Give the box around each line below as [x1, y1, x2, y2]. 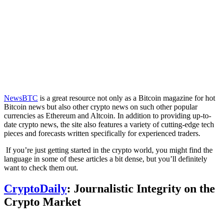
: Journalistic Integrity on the [67, 182, 215, 195]
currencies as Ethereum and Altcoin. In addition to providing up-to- [4, 111, 211, 120]
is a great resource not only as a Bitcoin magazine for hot [38, 93, 215, 102]
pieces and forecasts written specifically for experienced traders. [4, 129, 202, 137]
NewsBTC [4, 93, 38, 102]
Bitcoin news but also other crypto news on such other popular [4, 102, 197, 111]
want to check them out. [4, 163, 78, 172]
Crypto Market [4, 195, 81, 208]
